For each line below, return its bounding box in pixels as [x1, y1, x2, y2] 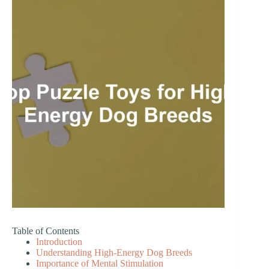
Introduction [36, 237, 82, 247]
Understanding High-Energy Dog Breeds [36, 247, 192, 258]
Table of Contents [12, 226, 79, 237]
